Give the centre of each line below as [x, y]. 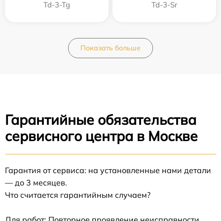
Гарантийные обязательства [101, 119]
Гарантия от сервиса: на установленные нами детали [108, 170]
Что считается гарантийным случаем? [78, 195]
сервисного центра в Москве [101, 136]
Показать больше [110, 48]
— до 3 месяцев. [36, 182]
